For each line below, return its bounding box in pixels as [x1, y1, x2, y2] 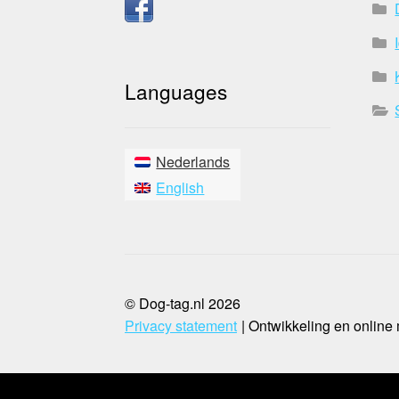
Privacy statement [125, 314, 238, 336]
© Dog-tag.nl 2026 [125, 292, 241, 313]
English [156, 177, 205, 199]
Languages [125, 77, 228, 106]
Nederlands [156, 151, 231, 173]
